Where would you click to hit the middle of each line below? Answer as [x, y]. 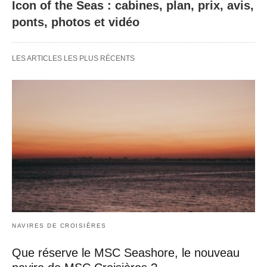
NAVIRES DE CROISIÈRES [59, 225]
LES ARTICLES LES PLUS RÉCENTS [73, 59]
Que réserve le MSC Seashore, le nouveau [126, 252]
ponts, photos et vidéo [76, 22]
